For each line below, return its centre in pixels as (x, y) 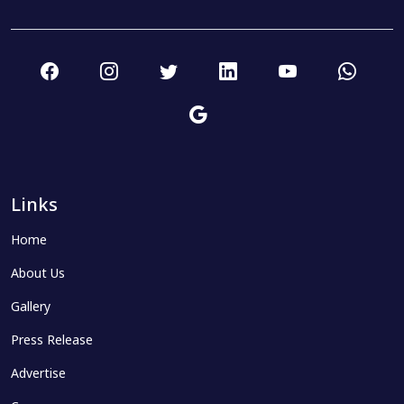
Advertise (38, 375)
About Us (38, 275)
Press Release (52, 341)
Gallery (31, 308)
